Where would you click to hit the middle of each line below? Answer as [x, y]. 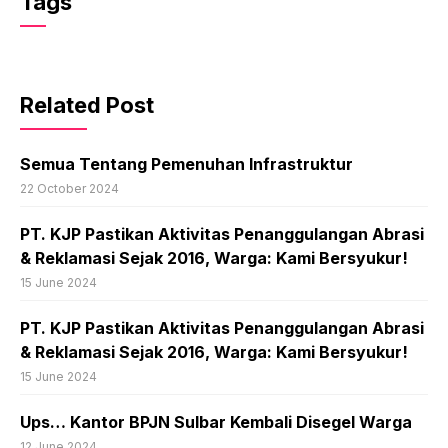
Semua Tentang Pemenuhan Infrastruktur [186, 163]
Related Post [87, 104]
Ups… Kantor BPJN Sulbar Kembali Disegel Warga [216, 421]
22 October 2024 [69, 188]
